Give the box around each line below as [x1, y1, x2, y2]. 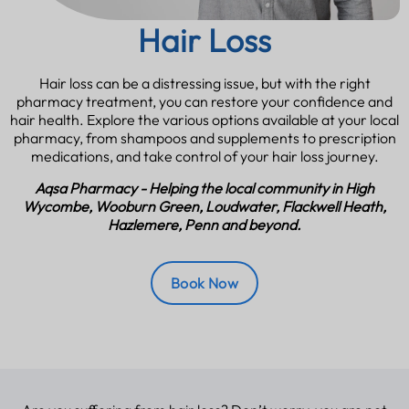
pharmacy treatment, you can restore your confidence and [16, 91, 393, 110]
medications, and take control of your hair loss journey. [30, 146, 379, 165]
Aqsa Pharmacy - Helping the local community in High [35, 178, 374, 197]
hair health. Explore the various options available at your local [10, 110, 399, 129]
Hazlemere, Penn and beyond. [108, 215, 301, 234]
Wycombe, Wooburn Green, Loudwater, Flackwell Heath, [23, 196, 386, 215]
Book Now [170, 273, 239, 292]
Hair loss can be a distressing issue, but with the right [38, 73, 371, 92]
